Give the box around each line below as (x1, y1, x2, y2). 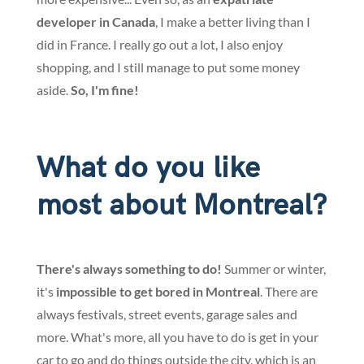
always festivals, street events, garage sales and (36, 306, 297, 323)
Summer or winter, (221, 261, 326, 277)
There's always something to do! (36, 261, 222, 277)
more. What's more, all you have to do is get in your (36, 329, 318, 345)
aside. (36, 82, 71, 98)
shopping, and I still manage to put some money (36, 59, 300, 76)
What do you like (36, 151, 260, 187)
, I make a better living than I (154, 14, 310, 30)
